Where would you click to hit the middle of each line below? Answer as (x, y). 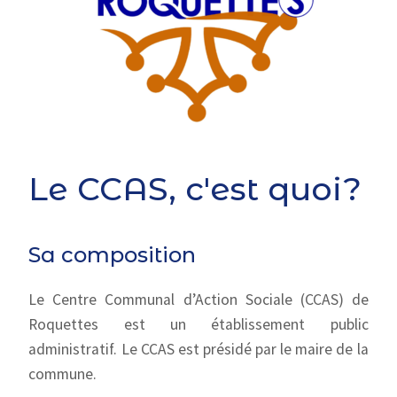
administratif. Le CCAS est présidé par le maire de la (198, 349)
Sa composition (113, 255)
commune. (63, 374)
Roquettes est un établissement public (198, 324)
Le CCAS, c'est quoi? (195, 189)
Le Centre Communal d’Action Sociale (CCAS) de (198, 300)
